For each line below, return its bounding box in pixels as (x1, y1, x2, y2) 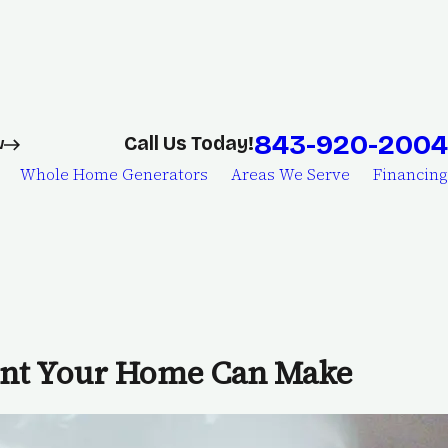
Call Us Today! (124, 132, 254, 156)
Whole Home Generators (20, 164, 208, 186)
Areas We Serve (231, 164, 350, 186)
